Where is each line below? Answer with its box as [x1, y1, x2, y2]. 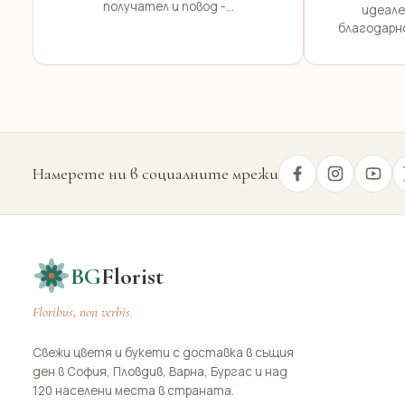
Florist [101, 261, 164, 290]
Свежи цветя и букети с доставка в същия [33, 344, 294, 361]
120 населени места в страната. [33, 382, 234, 399]
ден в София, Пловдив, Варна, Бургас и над [33, 363, 287, 380]
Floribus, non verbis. [33, 304, 133, 320]
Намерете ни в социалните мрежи [33, 163, 278, 184]
